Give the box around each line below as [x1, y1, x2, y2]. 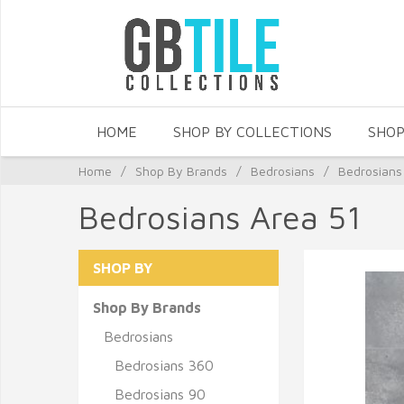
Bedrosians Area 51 [78, 197, 362, 236]
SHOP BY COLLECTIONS [173, 124, 332, 140]
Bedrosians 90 [115, 386, 206, 402]
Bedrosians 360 [115, 357, 214, 373]
